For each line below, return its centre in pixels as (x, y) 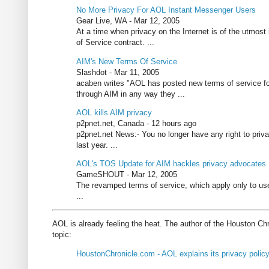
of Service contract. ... (115, 43)
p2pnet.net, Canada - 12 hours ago (136, 123)
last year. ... (97, 145)
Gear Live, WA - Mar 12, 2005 (128, 21)
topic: (62, 235)
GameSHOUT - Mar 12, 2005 (127, 174)
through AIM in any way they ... (131, 94)
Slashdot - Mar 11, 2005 (118, 72)
